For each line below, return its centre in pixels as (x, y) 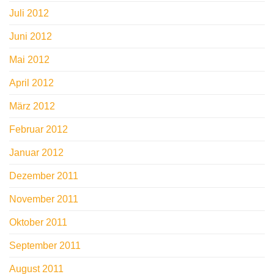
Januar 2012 (36, 153)
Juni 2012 (31, 37)
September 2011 (45, 246)
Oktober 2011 (38, 223)
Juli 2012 (29, 13)
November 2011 (44, 199)
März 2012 (32, 106)
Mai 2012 (29, 60)
